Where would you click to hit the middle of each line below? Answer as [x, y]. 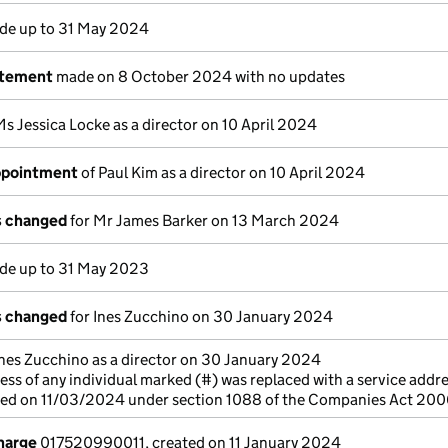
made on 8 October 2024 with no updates [199, 76]
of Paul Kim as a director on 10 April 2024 [221, 172]
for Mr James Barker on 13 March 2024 [203, 220]
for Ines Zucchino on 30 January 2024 [200, 316]
